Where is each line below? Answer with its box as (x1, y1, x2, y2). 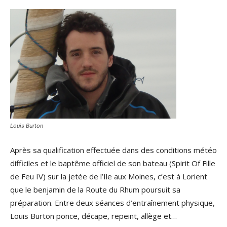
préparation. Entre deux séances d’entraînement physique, (10, 198, 215, 208)
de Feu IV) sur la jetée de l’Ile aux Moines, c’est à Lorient (10, 171, 207, 181)
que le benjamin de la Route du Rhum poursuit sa (10, 184, 180, 195)
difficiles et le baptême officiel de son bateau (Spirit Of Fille (10, 158, 215, 168)
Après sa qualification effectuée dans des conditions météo (10, 145, 217, 155)
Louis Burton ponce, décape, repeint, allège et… (10, 211, 177, 221)
